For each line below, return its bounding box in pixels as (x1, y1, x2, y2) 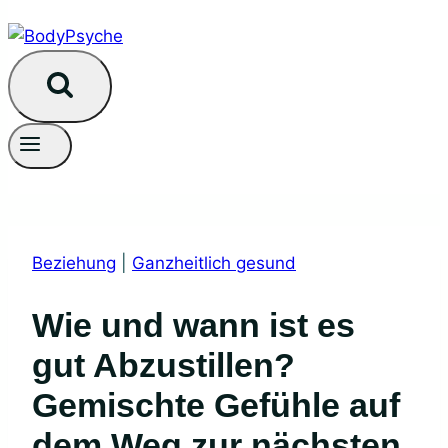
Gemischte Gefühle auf (32, 386, 400, 425)
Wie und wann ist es (32, 306, 64, 345)
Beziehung (32, 253, 116, 274)
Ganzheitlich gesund (132, 253, 296, 274)
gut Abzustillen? (32, 346, 295, 385)
